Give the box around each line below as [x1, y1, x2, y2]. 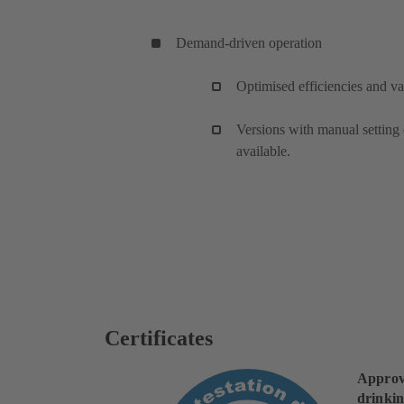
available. [236, 142, 290, 159]
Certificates [105, 326, 213, 350]
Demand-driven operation [176, 34, 322, 50]
